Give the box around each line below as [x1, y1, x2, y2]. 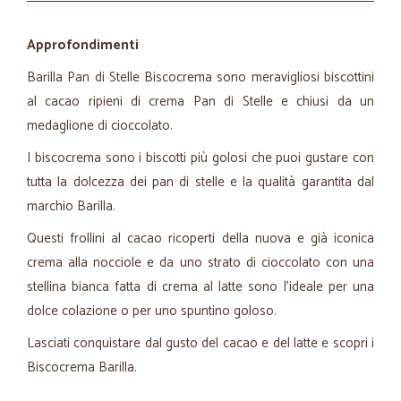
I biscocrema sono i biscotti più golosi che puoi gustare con [27, 147, 374, 169]
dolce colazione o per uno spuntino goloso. [27, 300, 277, 322]
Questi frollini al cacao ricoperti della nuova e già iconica [27, 227, 374, 250]
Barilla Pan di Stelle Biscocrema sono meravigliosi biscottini [27, 66, 374, 89]
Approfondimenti [27, 34, 139, 56]
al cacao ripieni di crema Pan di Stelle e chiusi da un [27, 90, 374, 113]
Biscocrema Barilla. [27, 356, 137, 379]
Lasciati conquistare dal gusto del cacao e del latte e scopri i [27, 332, 374, 354]
